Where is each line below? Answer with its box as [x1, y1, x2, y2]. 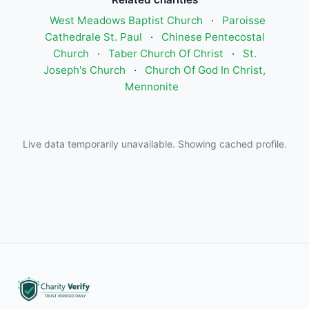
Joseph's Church [43, 63, 126, 77]
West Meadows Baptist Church [49, 14, 203, 27]
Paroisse [221, 14, 266, 27]
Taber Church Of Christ [108, 47, 223, 60]
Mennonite [125, 80, 179, 93]
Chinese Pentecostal [161, 30, 265, 43]
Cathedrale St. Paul [44, 30, 142, 43]
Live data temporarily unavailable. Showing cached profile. [22, 138, 287, 150]
